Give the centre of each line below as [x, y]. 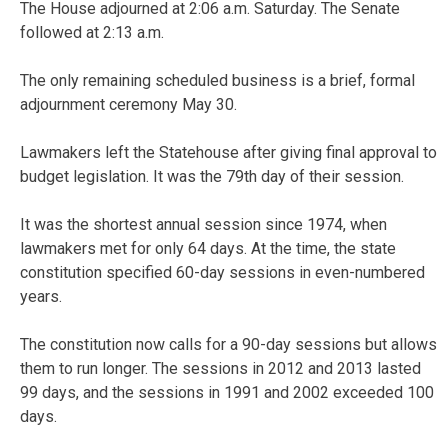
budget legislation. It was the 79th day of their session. [212, 176]
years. [41, 296]
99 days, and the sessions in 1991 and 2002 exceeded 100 [227, 392]
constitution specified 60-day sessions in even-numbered [222, 272]
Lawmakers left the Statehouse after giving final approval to [228, 152]
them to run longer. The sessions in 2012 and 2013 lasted [220, 368]
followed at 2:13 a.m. [92, 32]
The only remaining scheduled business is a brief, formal [217, 80]
